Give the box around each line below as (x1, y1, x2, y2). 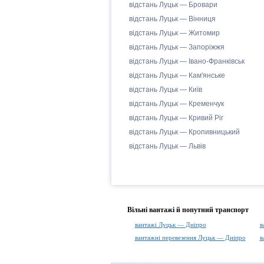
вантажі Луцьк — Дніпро (134, 221, 206, 228)
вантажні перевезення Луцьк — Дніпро (134, 234, 246, 241)
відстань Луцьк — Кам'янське (128, 71, 225, 80)
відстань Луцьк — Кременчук (128, 100, 224, 108)
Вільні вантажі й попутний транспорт (127, 206, 249, 214)
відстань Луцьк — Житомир (128, 29, 220, 37)
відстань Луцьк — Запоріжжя (128, 43, 225, 51)
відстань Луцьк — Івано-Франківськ (128, 57, 245, 65)
